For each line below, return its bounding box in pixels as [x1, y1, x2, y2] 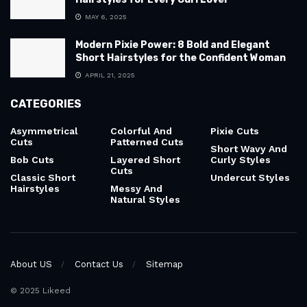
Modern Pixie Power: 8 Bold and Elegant [75, 39, 270, 51]
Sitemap [146, 258, 183, 269]
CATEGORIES [10, 97, 82, 111]
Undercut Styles [210, 172, 290, 184]
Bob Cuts [10, 154, 54, 166]
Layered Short [110, 154, 180, 166]
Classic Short [10, 172, 75, 184]
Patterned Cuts [110, 136, 184, 148]
